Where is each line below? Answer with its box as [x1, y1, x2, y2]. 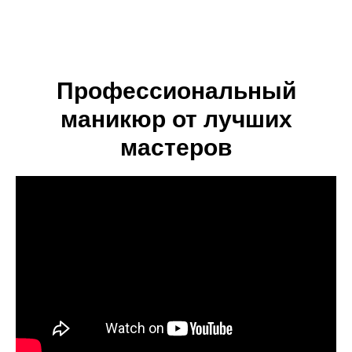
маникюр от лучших [60, 106, 292, 132]
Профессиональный [56, 78, 296, 104]
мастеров [120, 134, 232, 160]
